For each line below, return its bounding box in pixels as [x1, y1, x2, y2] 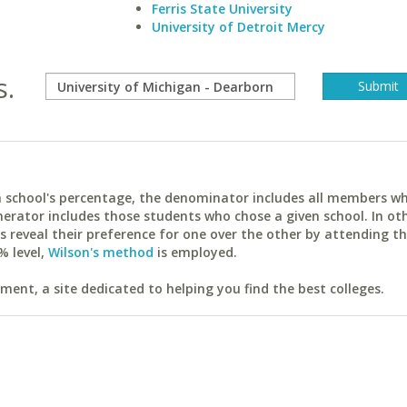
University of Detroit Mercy [151, 18, 325, 35]
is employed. [154, 243, 237, 261]
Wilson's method [48, 243, 154, 261]
